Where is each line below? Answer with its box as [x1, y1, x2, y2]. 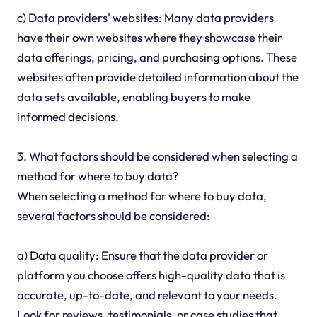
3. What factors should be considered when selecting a [16, 148, 298, 163]
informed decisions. [16, 108, 119, 124]
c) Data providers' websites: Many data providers [16, 9, 274, 25]
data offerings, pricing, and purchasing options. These [16, 49, 297, 64]
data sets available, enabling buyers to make [16, 88, 250, 104]
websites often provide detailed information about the [16, 69, 299, 84]
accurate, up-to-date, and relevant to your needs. [16, 287, 277, 302]
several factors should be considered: [16, 207, 210, 223]
